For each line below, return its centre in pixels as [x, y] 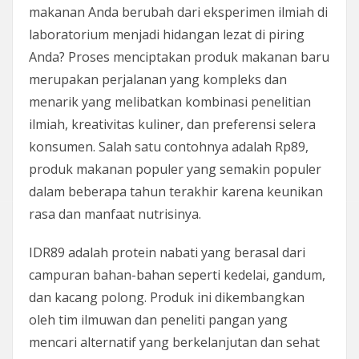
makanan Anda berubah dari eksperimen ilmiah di [178, 12]
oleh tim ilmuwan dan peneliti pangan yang [158, 320]
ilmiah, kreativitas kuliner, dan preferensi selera [172, 124]
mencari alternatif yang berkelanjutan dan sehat [174, 342]
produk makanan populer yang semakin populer [175, 169]
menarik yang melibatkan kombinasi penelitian [170, 102]
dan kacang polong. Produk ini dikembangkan [167, 297]
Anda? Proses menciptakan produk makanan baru [179, 57]
